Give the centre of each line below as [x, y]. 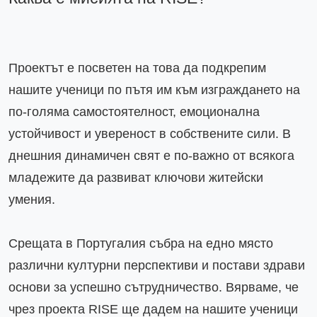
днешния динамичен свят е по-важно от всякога [151, 155]
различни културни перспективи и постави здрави [157, 265]
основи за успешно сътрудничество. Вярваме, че [154, 287]
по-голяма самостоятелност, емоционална [134, 111]
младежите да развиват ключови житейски [136, 177]
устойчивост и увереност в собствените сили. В [150, 133]
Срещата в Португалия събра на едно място [141, 243]
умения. [32, 199]
